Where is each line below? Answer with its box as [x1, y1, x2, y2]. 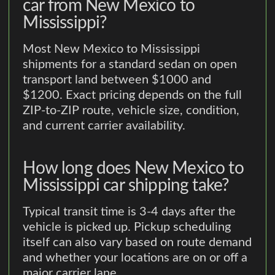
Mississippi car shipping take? [23, 176, 230, 194]
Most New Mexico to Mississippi [23, 42, 201, 55]
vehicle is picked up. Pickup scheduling [23, 220, 231, 233]
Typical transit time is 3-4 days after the [23, 205, 236, 218]
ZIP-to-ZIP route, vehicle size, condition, [23, 104, 240, 117]
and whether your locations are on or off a [23, 251, 248, 264]
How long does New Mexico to [23, 159, 244, 177]
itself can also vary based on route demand [23, 236, 252, 249]
